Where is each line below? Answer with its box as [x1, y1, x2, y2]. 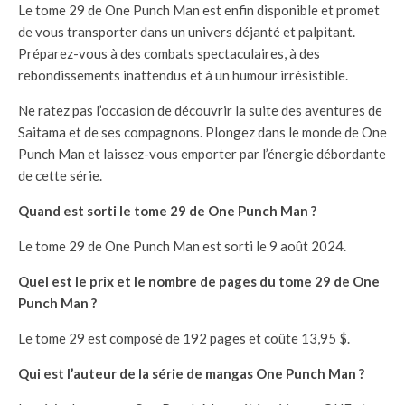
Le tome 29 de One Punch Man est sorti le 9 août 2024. [18, 237, 346, 254]
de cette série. [18, 166, 102, 184]
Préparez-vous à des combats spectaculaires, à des [18, 44, 320, 61]
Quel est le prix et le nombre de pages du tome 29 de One [18, 272, 380, 289]
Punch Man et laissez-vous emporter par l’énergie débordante [18, 145, 386, 162]
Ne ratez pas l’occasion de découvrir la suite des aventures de [18, 101, 382, 118]
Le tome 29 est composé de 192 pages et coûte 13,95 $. [18, 329, 350, 346]
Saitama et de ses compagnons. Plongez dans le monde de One [18, 123, 387, 140]
